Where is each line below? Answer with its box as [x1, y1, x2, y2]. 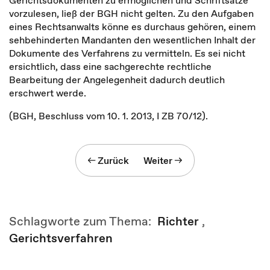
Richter [157, 213, 199, 230]
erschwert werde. [9, 86, 86, 99]
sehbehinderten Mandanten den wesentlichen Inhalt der [9, 33, 256, 46]
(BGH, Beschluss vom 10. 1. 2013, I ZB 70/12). [9, 109, 210, 122]
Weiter [143, 154, 172, 167]
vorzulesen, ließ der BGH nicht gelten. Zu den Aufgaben [9, 7, 254, 20]
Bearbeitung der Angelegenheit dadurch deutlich [9, 73, 225, 86]
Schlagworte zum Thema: [9, 213, 157, 230]
